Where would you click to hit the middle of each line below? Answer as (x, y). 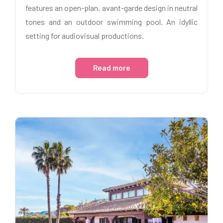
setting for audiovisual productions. (85, 35)
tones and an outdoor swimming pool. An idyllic (111, 21)
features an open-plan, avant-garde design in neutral (111, 7)
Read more (111, 67)
